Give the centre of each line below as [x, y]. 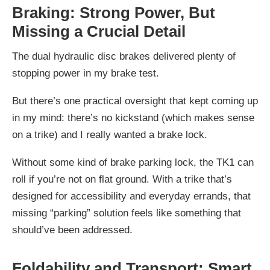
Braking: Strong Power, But [114, 12]
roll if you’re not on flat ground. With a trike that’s [122, 179]
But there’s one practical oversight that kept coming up [135, 101]
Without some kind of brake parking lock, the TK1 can [133, 162]
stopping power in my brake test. [86, 73]
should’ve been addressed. [72, 230]
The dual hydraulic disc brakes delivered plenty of [124, 56]
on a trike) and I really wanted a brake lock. [110, 134]
